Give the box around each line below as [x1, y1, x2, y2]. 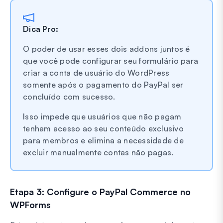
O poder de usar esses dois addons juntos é [23, 43, 190, 54]
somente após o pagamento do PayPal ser [23, 79, 184, 90]
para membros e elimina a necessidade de [23, 135, 184, 145]
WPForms [10, 199, 51, 210]
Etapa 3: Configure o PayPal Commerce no [10, 186, 191, 197]
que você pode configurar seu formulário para [23, 55, 198, 66]
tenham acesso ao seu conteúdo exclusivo [23, 123, 184, 133]
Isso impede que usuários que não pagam [23, 111, 182, 121]
